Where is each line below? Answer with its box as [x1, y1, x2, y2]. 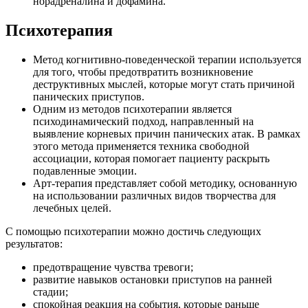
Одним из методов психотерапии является [33, 102, 232, 115]
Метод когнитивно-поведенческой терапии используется [33, 53, 301, 65]
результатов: [5, 237, 63, 250]
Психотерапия [5, 21, 113, 39]
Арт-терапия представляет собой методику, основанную [33, 177, 297, 189]
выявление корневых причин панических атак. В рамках [33, 127, 300, 140]
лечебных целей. [33, 201, 111, 214]
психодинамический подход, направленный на [33, 115, 254, 127]
